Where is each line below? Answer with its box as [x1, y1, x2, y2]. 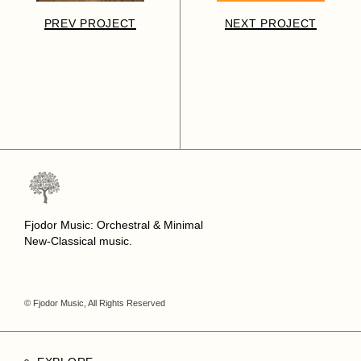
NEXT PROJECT [224, 17, 317, 31]
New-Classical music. [24, 234, 132, 248]
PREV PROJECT [44, 17, 137, 31]
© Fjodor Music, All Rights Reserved [24, 298, 165, 309]
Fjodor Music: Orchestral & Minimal [24, 218, 203, 232]
